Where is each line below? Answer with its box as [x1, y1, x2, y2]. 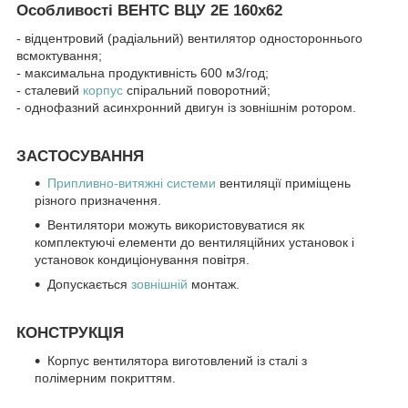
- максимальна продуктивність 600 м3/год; [16, 65, 269, 80]
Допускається [47, 277, 131, 292]
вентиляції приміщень [216, 176, 351, 191]
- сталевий [16, 82, 83, 97]
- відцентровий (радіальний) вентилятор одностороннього [16, 30, 362, 46]
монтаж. [188, 277, 240, 292]
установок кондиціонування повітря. [35, 252, 250, 268]
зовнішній [131, 277, 188, 292]
